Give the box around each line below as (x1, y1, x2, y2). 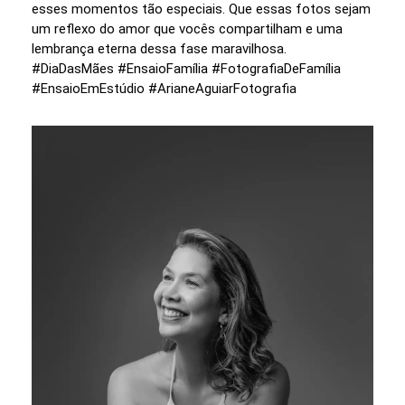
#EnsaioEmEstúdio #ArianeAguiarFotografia (32, 80, 297, 97)
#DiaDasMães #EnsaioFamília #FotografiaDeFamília (32, 60, 341, 77)
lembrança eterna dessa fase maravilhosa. (32, 40, 287, 57)
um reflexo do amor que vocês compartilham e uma (32, 20, 343, 37)
